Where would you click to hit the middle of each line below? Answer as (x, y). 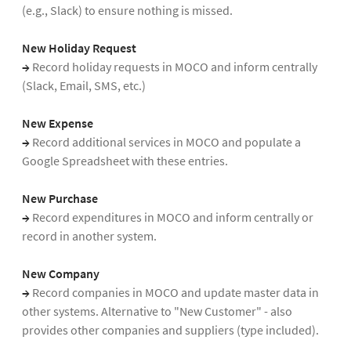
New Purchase (60, 199)
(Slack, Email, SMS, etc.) (84, 86)
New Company (61, 274)
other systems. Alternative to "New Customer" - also (157, 311)
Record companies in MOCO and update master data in (175, 293)
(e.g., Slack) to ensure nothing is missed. (127, 11)
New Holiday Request (79, 48)
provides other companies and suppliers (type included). (170, 330)
